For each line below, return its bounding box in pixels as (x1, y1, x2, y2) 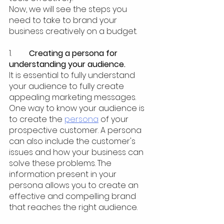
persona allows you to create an (9, 179, 140, 191)
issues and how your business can (9, 146, 145, 158)
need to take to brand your (9, 14, 119, 26)
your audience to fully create (9, 80, 126, 92)
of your (98, 113, 130, 125)
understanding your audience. (9, 58, 125, 70)
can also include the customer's (9, 135, 137, 147)
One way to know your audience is (9, 102, 146, 114)
